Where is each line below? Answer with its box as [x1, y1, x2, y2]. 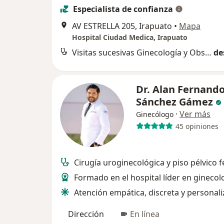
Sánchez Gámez [136, 95, 215, 108]
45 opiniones [175, 121, 218, 131]
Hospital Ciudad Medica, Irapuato [72, 32, 187, 42]
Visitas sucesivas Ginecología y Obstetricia [205, 47, 211, 58]
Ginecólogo [136, 109, 173, 119]
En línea [130, 208, 159, 219]
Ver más [179, 108, 210, 119]
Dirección [68, 208, 104, 219]
